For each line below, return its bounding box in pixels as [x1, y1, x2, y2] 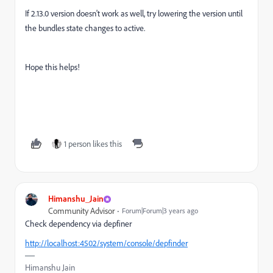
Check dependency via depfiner [25, 218, 132, 229]
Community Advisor [48, 205, 115, 216]
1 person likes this [64, 138, 122, 149]
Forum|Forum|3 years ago [122, 206, 198, 215]
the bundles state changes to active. [25, 23, 145, 34]
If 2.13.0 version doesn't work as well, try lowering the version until [25, 8, 243, 19]
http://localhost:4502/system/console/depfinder [25, 238, 188, 249]
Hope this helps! [25, 62, 80, 73]
